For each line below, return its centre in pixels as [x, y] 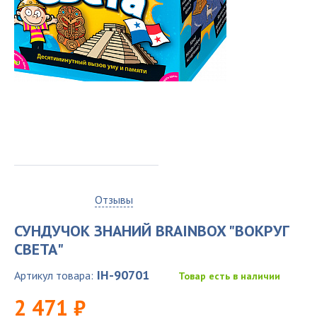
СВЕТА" [39, 249]
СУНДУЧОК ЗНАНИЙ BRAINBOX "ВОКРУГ [152, 231]
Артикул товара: [54, 275]
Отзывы [114, 200]
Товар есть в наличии [229, 276]
